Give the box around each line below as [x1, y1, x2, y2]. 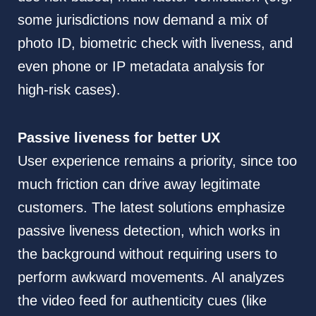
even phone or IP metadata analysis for [17, 59, 265, 75]
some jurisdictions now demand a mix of [17, 12, 268, 28]
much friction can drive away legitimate [17, 176, 260, 193]
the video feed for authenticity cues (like [17, 293, 267, 309]
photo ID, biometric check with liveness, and [17, 35, 293, 51]
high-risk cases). [17, 82, 121, 98]
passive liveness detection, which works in [17, 223, 280, 239]
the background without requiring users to [17, 246, 277, 262]
